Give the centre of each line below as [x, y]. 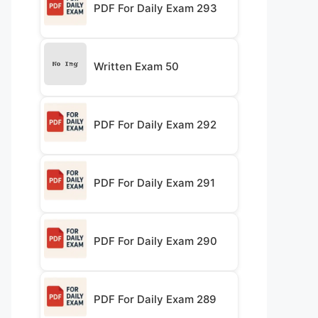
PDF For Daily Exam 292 [155, 124]
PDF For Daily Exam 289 [155, 299]
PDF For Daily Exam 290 [155, 241]
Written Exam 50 [136, 66]
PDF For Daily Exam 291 [154, 182]
